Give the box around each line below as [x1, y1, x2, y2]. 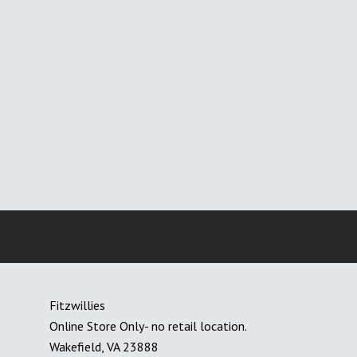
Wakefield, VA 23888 [49, 339, 159, 355]
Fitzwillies [49, 297, 105, 314]
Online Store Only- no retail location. [49, 318, 247, 335]
